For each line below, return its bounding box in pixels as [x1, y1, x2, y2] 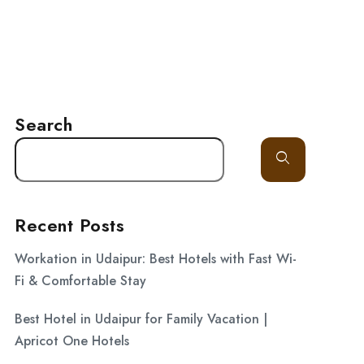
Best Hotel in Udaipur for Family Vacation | [15, 310, 267, 328]
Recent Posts [15, 212, 124, 238]
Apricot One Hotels [15, 331, 129, 350]
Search [15, 111, 72, 137]
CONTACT [184, 32, 245, 51]
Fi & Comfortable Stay [15, 271, 146, 290]
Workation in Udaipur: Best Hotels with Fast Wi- [15, 249, 297, 268]
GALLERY [47, 32, 103, 51]
